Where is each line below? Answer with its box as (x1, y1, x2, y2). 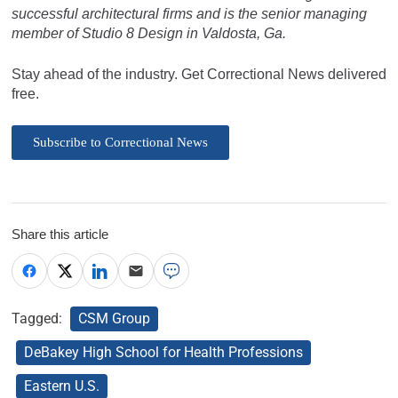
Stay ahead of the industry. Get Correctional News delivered (12, 66, 386, 82)
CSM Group (78, 309, 150, 327)
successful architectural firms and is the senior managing (12, 5, 367, 21)
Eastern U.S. (24, 377, 99, 394)
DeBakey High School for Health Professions (24, 343, 303, 361)
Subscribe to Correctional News (33, 134, 208, 149)
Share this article (12, 226, 108, 242)
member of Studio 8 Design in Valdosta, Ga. (12, 25, 286, 41)
